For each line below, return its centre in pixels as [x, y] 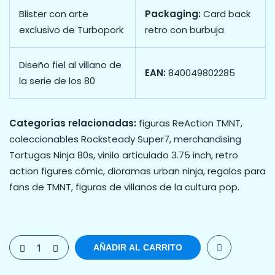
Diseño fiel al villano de [70, 65]
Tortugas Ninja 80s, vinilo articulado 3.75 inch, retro [124, 155]
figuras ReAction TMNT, [189, 123]
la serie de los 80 [57, 81]
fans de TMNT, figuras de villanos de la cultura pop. [124, 187]
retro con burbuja [184, 30]
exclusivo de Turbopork [71, 30]
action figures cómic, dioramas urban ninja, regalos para [137, 171]
